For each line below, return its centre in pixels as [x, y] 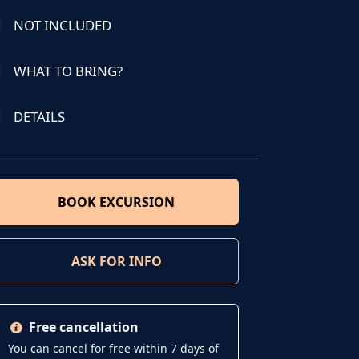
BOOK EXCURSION [117, 202]
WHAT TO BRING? [68, 71]
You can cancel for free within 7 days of [113, 348]
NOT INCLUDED [62, 25]
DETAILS [39, 116]
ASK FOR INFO [116, 261]
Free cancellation [84, 327]
